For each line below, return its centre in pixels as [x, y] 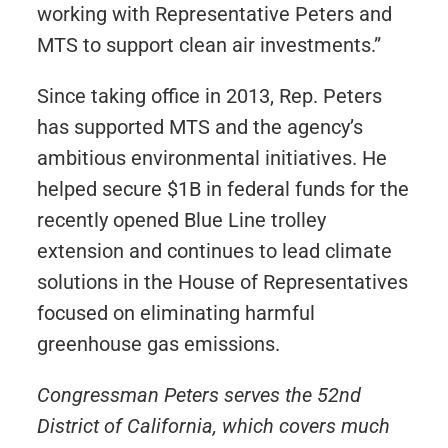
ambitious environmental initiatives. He [211, 158]
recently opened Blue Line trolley [181, 220]
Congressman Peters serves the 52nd [198, 395]
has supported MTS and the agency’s [199, 127]
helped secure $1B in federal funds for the [222, 189]
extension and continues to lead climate [214, 251]
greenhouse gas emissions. [158, 344]
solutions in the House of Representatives [222, 282]
